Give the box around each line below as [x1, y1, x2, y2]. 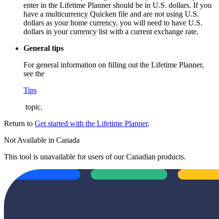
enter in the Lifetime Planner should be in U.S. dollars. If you [23, 1, 212, 10]
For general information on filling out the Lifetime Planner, [23, 61, 204, 69]
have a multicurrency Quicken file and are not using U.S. [23, 10, 199, 19]
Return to [4, 119, 35, 128]
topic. [23, 103, 43, 111]
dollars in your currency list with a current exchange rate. [23, 27, 198, 36]
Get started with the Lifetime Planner [35, 119, 148, 128]
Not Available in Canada [4, 136, 80, 145]
